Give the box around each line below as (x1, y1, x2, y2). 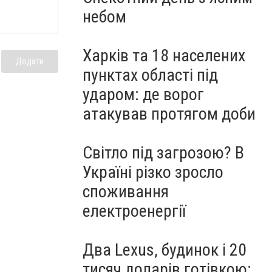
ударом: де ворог (83, 84, 204, 104)
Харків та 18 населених (83, 46, 245, 66)
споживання (83, 182, 169, 202)
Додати (16, 56, 44, 66)
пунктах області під (83, 65, 218, 85)
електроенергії (83, 201, 186, 221)
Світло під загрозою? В (83, 143, 244, 163)
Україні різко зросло (83, 162, 223, 182)
